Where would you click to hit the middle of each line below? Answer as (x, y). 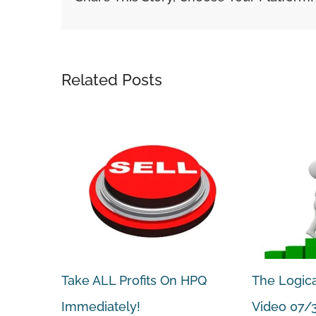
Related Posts (112, 80)
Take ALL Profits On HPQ (134, 280)
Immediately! (101, 306)
